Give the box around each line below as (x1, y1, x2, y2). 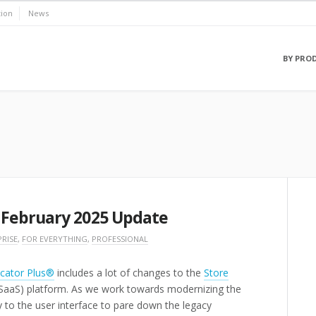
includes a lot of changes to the (54, 266, 204, 279)
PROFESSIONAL (92, 233, 148, 244)
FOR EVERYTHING (22, 233, 87, 244)
